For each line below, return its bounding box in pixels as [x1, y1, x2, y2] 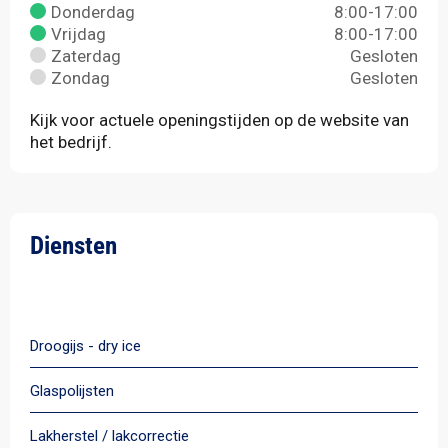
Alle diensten [65, 275, 170, 295]
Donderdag [51, 2, 135, 22]
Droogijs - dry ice [30, 337, 141, 355]
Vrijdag [51, 24, 106, 44]
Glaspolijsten [30, 382, 114, 400]
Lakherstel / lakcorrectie [30, 427, 189, 445]
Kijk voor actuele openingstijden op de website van [30, 110, 409, 130]
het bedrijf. [30, 132, 112, 152]
